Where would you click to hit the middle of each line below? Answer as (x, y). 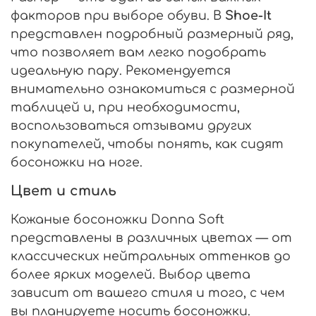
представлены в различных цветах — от (151, 237)
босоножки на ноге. (77, 162)
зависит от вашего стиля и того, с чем (148, 292)
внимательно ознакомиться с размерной (153, 89)
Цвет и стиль (63, 190)
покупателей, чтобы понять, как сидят (147, 144)
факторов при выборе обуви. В (118, 15)
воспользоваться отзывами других (131, 125)
